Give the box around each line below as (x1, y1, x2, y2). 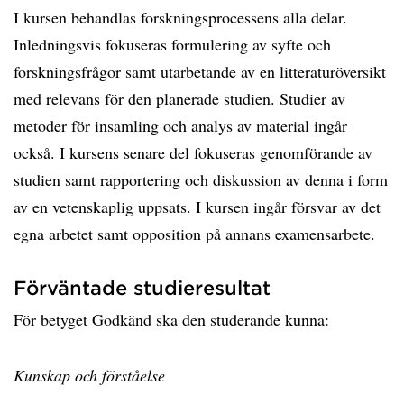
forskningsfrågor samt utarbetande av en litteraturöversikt (14, 60, 386, 82)
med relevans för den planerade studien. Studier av (14, 87, 345, 109)
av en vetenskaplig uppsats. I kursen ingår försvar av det (14, 196, 381, 217)
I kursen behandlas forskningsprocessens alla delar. (14, 6, 347, 28)
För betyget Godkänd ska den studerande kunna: (14, 308, 329, 330)
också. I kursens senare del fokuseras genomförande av (14, 142, 372, 163)
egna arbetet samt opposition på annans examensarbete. (14, 223, 375, 244)
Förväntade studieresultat (14, 276, 271, 298)
